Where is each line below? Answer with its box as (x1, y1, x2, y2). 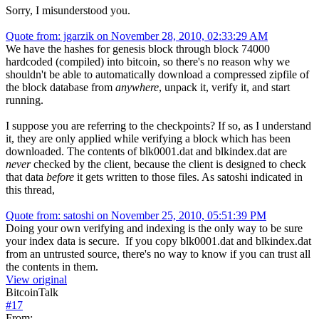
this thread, (6, 183, 55, 196)
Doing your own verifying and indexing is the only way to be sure (6, 221, 303, 234)
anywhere (115, 80, 159, 93)
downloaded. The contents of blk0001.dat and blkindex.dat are (6, 145, 287, 157)
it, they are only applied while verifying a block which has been (6, 132, 291, 145)
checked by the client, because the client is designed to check (31, 157, 306, 170)
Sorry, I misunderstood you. (6, 4, 130, 16)
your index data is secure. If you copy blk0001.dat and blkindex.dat (6, 234, 311, 247)
